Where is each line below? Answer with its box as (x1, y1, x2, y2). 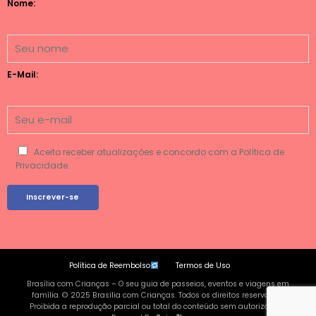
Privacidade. (16, 159, 70, 172)
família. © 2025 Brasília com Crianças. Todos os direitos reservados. (32, 290, 284, 301)
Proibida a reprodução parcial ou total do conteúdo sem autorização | (29, 301, 287, 312)
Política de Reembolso (69, 260, 151, 272)
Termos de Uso (175, 260, 230, 272)
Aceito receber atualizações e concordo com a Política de (34, 146, 284, 159)
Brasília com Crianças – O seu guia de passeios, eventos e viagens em (27, 279, 289, 290)
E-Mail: (7, 68, 38, 81)
